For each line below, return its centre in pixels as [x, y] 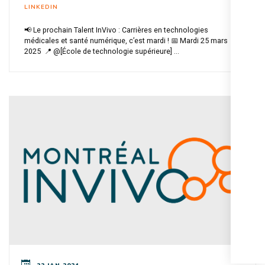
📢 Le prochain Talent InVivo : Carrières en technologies [116, 30]
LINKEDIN [41, 7]
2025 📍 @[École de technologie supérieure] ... [102, 51]
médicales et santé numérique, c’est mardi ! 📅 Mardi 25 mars [126, 41]
